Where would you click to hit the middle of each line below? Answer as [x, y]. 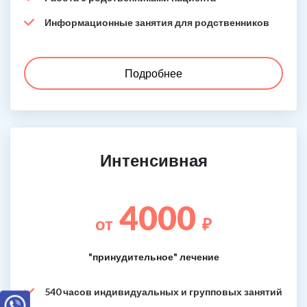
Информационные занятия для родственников [157, 22]
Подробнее [153, 73]
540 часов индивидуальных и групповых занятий [163, 291]
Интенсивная [153, 160]
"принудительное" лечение [153, 256]
